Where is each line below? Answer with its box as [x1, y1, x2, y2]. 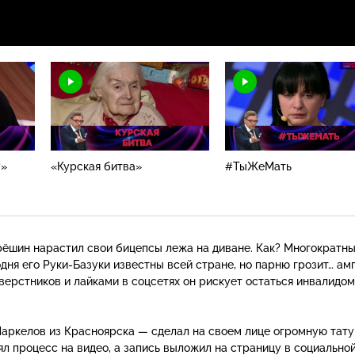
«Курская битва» [51, 159, 142, 173]
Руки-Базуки [43, 258, 110, 271]
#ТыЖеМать [225, 159, 292, 173]
